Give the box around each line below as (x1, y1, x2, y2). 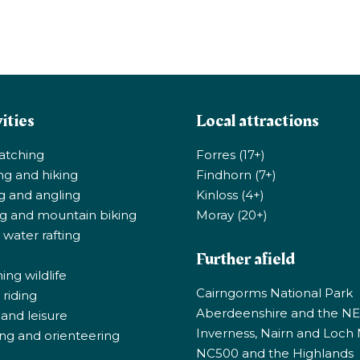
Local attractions (196, 107, 319, 134)
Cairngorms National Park (196, 284, 353, 301)
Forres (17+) (196, 146, 265, 162)
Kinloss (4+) (196, 186, 264, 202)
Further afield (196, 245, 295, 272)
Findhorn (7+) (196, 166, 276, 182)
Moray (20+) (196, 207, 268, 223)
